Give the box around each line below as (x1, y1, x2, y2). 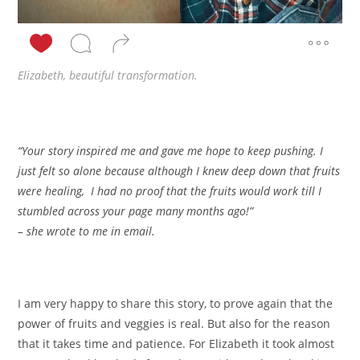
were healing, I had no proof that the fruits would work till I (18, 182, 322, 198)
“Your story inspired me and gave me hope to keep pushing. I (18, 142, 324, 158)
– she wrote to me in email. (18, 223, 156, 239)
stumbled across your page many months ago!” (18, 202, 254, 219)
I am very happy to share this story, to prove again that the (18, 295, 333, 311)
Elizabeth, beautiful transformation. (18, 67, 198, 83)
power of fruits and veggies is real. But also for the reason (18, 315, 331, 331)
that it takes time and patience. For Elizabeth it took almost (18, 335, 335, 351)
